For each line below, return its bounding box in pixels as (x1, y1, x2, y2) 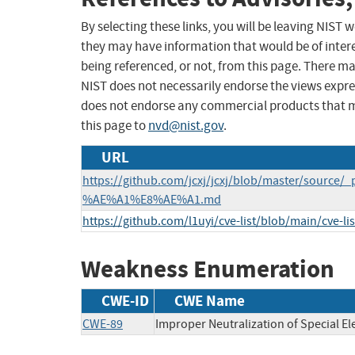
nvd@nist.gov (148, 117, 223, 135)
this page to (81, 117, 148, 135)
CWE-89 (82, 315, 123, 332)
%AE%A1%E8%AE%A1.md (82, 192, 221, 208)
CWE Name (174, 290, 245, 311)
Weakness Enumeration (81, 253, 334, 286)
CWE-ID (101, 290, 149, 311)
